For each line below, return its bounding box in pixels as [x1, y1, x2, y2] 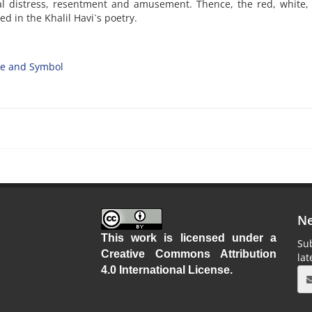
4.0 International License [100, 264, 230, 276]
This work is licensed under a [100, 232, 277, 244]
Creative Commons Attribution [100, 248, 277, 260]
